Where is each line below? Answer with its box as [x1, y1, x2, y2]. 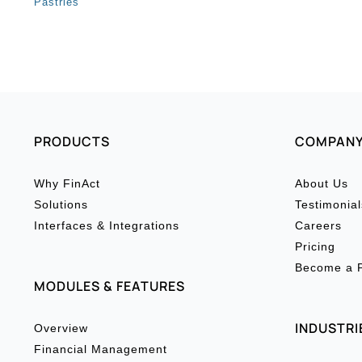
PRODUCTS [34, 133, 110, 150]
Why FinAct [34, 177, 100, 190]
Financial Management [34, 343, 167, 356]
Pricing [295, 240, 335, 253]
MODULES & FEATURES [34, 277, 185, 295]
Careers [295, 219, 342, 232]
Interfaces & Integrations [34, 219, 179, 232]
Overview [34, 322, 88, 335]
